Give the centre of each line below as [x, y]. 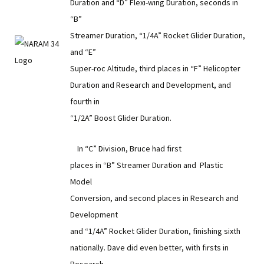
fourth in [85, 101]
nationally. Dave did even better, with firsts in [149, 247]
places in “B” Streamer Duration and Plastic [147, 165]
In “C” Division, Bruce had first [126, 148]
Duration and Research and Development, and [151, 85]
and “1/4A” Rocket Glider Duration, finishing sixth [155, 231]
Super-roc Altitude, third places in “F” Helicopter [155, 68]
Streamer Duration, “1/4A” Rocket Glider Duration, [158, 35]
